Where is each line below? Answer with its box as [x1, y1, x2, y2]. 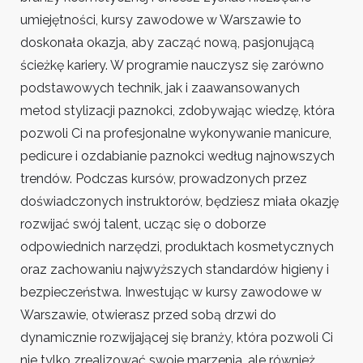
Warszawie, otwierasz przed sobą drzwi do [20, 307, 276, 322]
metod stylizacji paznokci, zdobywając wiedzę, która [20, 103, 335, 118]
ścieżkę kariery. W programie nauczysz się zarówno [20, 58, 324, 73]
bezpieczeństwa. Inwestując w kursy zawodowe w [20, 284, 322, 300]
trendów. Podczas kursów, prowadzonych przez [20, 171, 307, 186]
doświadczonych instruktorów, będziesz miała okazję [20, 194, 339, 209]
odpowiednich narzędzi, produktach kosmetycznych [20, 239, 334, 254]
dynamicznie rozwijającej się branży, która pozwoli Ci [20, 330, 333, 345]
